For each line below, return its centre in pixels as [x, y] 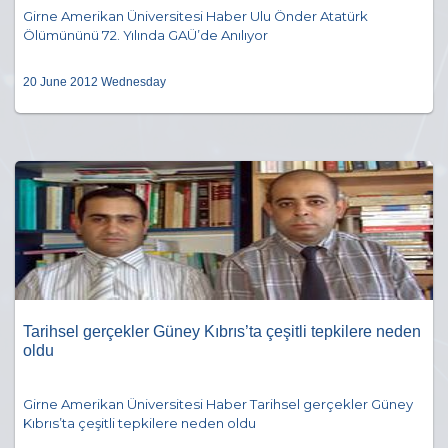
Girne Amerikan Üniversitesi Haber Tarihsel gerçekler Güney [218, 404]
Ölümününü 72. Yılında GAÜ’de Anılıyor [145, 35]
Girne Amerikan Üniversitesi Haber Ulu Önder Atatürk [195, 16]
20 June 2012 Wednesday [94, 82]
